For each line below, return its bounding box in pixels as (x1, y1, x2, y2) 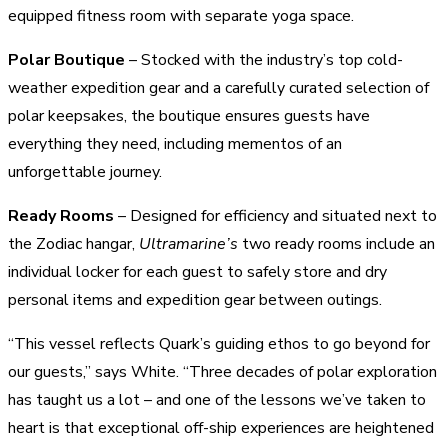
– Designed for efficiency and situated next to (114, 204, 437, 227)
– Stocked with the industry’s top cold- (125, 48, 403, 71)
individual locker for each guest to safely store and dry (8, 260, 387, 283)
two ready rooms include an (238, 232, 435, 255)
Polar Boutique (8, 48, 125, 71)
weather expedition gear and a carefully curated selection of (8, 76, 429, 99)
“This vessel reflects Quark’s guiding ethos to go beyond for (8, 332, 430, 355)
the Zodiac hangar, (8, 232, 139, 255)
